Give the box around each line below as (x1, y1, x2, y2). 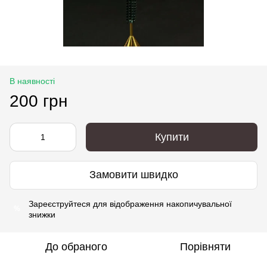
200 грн (10, 91, 67, 110)
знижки (29, 209, 55, 219)
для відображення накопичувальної (91, 198, 232, 209)
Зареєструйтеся (29, 198, 91, 209)
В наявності (10, 76, 55, 86)
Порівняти (179, 240, 231, 253)
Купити (154, 131, 189, 143)
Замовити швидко (89, 169, 178, 181)
